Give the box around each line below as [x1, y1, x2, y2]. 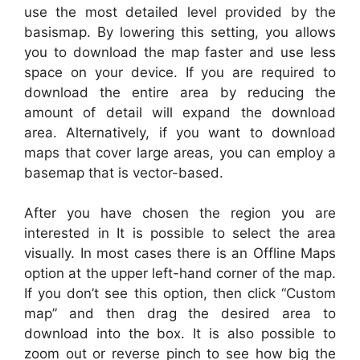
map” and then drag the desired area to [24, 305, 336, 322]
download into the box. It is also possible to [24, 325, 336, 342]
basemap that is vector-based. [24, 164, 223, 181]
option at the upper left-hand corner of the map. [24, 265, 336, 282]
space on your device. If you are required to [24, 63, 336, 80]
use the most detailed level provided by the [24, 3, 336, 20]
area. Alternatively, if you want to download [24, 124, 336, 141]
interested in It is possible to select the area [24, 225, 336, 242]
